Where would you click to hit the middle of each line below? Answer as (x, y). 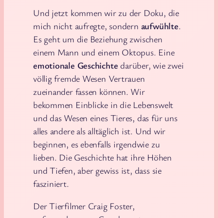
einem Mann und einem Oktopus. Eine (104, 52)
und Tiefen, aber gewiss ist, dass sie (97, 171)
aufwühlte (160, 26)
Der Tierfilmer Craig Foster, (84, 206)
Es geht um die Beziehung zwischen (98, 39)
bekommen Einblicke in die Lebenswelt (103, 105)
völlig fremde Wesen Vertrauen (89, 79)
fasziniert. (51, 184)
